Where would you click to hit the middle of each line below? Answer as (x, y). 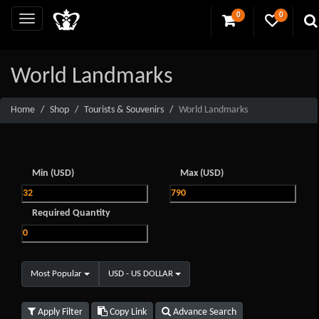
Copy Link (127, 312)
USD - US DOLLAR (141, 274)
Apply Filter (59, 312)
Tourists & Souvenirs (124, 110)
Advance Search (204, 312)
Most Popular (56, 274)
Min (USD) (53, 173)
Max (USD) (202, 173)
